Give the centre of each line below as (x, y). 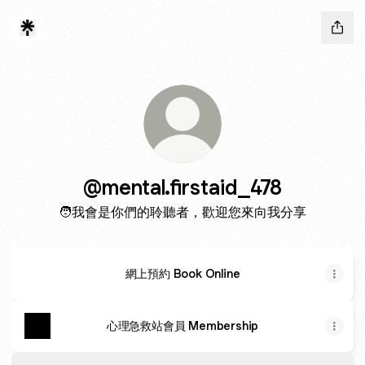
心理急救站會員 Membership (182, 325)
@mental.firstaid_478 (182, 187)
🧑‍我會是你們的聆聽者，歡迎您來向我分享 (182, 212)
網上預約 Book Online (182, 273)
